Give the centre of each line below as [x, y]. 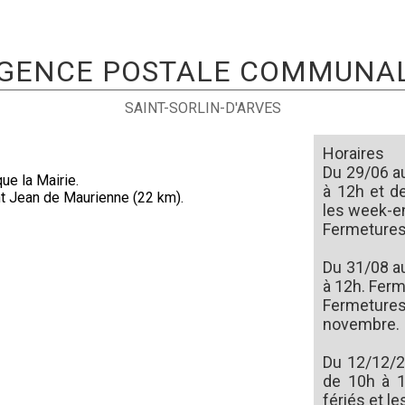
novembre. [362, 324]
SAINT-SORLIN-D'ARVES [202, 108]
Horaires [354, 153]
